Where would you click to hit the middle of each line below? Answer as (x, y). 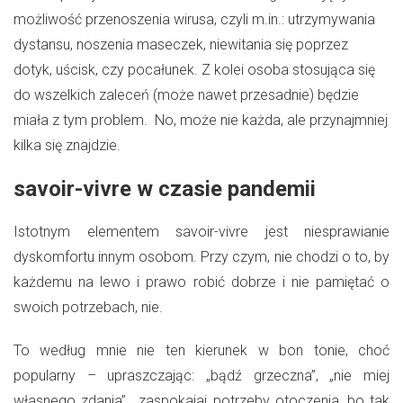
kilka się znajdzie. (69, 145)
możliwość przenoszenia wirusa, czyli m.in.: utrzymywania (194, 19)
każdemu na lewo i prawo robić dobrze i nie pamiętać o (201, 282)
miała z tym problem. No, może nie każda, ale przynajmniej (201, 120)
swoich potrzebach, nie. (88, 307)
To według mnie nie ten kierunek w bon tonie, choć (201, 350)
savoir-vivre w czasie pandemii (165, 188)
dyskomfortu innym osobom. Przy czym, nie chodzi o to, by (201, 256)
